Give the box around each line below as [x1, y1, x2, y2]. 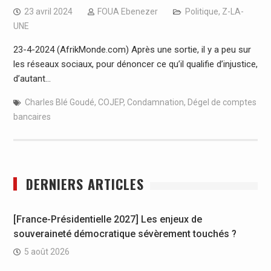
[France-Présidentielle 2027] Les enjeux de [13, 214, 202, 226]
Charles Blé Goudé [24, 97, 94, 108]
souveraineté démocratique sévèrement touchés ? [13, 228, 237, 240]
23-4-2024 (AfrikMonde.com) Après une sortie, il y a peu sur [13, 44, 251, 56]
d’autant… [13, 73, 51, 85]
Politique [184, 7, 218, 17]
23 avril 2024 [24, 7, 73, 17]
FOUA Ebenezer [97, 7, 158, 17]
